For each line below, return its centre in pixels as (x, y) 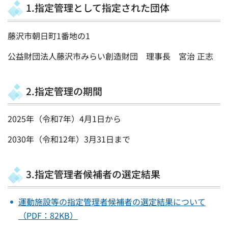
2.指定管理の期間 (64, 91)
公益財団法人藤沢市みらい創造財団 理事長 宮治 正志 (110, 56)
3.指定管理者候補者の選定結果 (93, 174)
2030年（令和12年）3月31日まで (69, 139)
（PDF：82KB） (48, 216)
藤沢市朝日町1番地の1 (49, 35)
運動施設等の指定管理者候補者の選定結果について (112, 202)
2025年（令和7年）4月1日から (64, 119)
